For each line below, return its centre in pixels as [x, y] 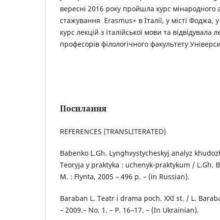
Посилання [83, 109]
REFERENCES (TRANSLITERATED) [113, 132]
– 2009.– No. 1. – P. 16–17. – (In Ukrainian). [129, 210]
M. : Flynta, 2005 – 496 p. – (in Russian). [125, 177]
